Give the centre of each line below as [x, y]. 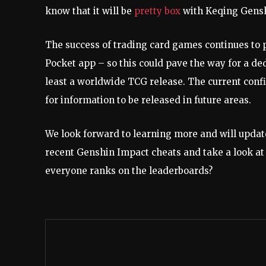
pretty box [157, 11]
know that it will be [90, 11]
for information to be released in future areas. [148, 100]
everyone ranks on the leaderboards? [129, 170]
